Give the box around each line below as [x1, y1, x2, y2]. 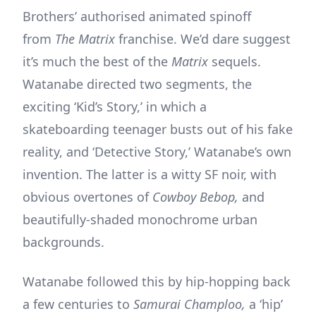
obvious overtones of [23, 188, 152, 205]
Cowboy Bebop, [152, 188, 242, 205]
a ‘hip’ [249, 295, 283, 312]
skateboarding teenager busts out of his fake [23, 120, 293, 138]
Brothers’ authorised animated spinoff [23, 7, 251, 25]
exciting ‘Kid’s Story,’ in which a [23, 97, 207, 115]
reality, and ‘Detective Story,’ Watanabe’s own [23, 142, 291, 160]
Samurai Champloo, [133, 295, 249, 312]
